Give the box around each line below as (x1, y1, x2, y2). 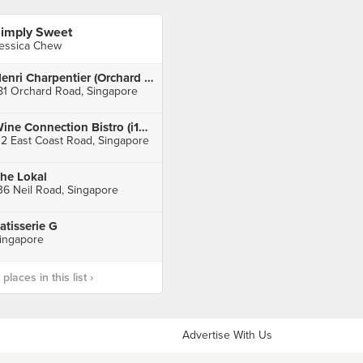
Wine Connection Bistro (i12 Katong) (138, 120, 148, 135)
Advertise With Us (182, 328, 272, 342)
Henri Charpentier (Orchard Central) (143, 70, 154, 85)
